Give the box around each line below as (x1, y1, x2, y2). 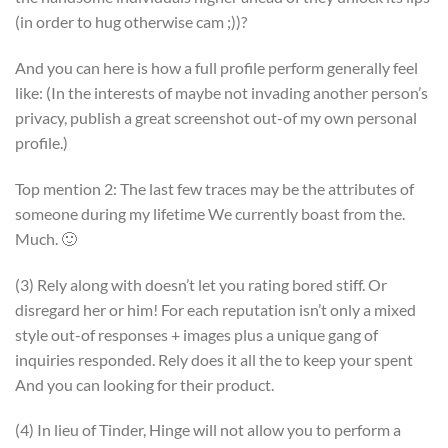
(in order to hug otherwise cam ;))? (15, 12, 247, 32)
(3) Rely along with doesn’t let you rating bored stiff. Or (15, 274, 387, 294)
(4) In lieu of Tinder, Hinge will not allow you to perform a (15, 420, 401, 440)
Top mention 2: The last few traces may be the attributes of (15, 178, 414, 198)
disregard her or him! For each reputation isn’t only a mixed (15, 299, 416, 319)
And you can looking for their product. (15, 374, 274, 394)
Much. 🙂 (15, 228, 77, 248)
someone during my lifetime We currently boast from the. (15, 203, 405, 223)
